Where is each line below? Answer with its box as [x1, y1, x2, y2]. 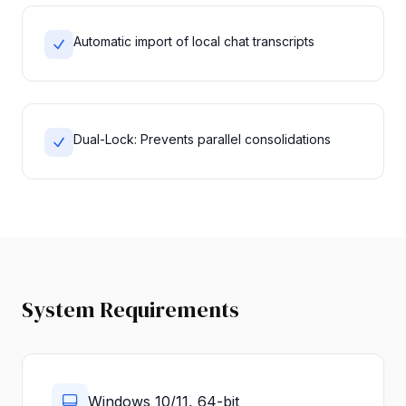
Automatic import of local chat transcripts [73, 33, 314, 49]
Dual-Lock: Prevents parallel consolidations [73, 130, 331, 147]
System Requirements [22, 294, 239, 324]
